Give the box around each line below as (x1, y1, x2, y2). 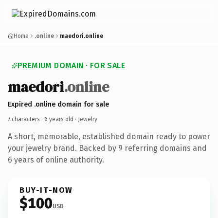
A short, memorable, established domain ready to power (8, 131, 210, 141)
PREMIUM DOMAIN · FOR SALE (18, 61, 125, 70)
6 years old (44, 115, 73, 123)
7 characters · (8, 115, 44, 123)
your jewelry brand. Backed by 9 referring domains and (8, 143, 207, 153)
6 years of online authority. (8, 155, 104, 164)
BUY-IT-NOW (19, 185, 73, 195)
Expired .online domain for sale (8, 100, 109, 109)
